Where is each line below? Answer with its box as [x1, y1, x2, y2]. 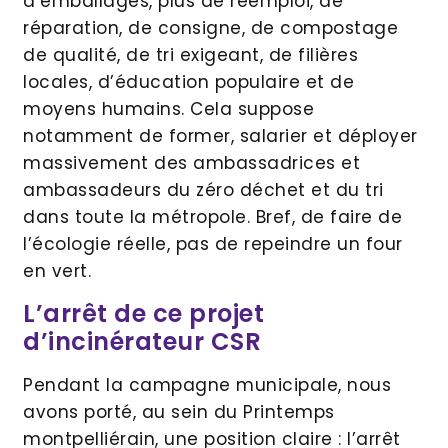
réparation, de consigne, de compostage [23, 16, 398, 41]
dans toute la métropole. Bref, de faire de [23, 205, 402, 230]
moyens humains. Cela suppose [23, 97, 314, 122]
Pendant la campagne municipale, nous [23, 372, 391, 397]
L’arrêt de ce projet [23, 296, 264, 330]
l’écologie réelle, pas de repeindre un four [23, 232, 403, 257]
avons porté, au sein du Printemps [23, 399, 335, 424]
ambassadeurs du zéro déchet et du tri [23, 178, 384, 203]
